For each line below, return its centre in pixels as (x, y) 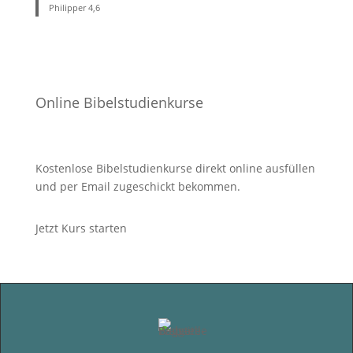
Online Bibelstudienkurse (119, 103)
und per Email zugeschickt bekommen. (137, 187)
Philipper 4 (71, 8)
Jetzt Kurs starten (81, 229)
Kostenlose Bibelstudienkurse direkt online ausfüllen (175, 169)
